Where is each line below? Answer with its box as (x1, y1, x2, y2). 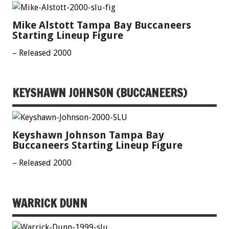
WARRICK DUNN (12, 195, 87, 211)
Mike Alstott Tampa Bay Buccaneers (12, 18, 191, 31)
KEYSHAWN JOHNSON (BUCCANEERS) (12, 85, 187, 101)
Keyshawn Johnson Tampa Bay (12, 129, 164, 141)
